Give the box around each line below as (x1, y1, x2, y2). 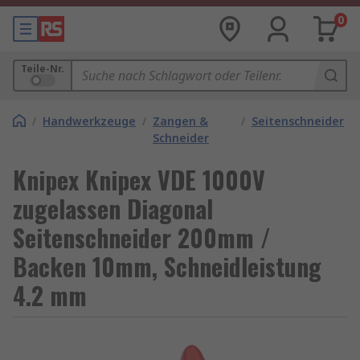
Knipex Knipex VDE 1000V (13, 162, 265, 198)
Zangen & (153, 113, 208, 129)
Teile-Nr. (21, 62, 64, 76)
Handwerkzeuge (43, 113, 136, 129)
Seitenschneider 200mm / (13, 219, 271, 256)
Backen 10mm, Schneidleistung (13, 248, 321, 284)
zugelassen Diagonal (13, 190, 213, 227)
